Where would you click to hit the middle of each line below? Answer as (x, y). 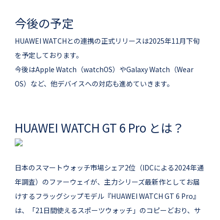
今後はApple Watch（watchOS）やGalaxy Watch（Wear (104, 69)
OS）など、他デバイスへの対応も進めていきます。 (94, 84)
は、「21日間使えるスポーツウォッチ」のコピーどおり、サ (108, 210)
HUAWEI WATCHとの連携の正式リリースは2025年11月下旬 (107, 41)
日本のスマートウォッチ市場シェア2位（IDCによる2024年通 (109, 168)
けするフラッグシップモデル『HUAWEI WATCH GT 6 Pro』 (107, 196)
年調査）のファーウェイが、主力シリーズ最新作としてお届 (107, 182)
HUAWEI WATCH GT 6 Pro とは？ (99, 128)
